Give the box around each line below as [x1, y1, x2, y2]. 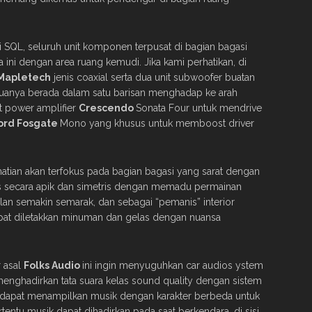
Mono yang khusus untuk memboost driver [60, 117, 254, 129]
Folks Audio [24, 259, 82, 271]
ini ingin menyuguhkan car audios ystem [82, 259, 263, 271]
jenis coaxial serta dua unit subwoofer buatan [51, 71, 255, 83]
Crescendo [79, 102, 136, 114]
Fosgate [17, 117, 60, 129]
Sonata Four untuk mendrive [136, 102, 262, 114]
